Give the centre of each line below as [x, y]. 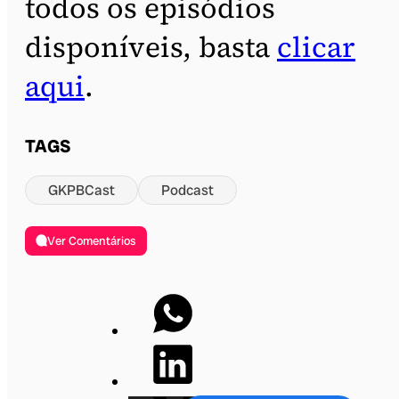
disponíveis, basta [151, 47]
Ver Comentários [92, 240]
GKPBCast [81, 190]
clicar [316, 47]
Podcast [187, 190]
